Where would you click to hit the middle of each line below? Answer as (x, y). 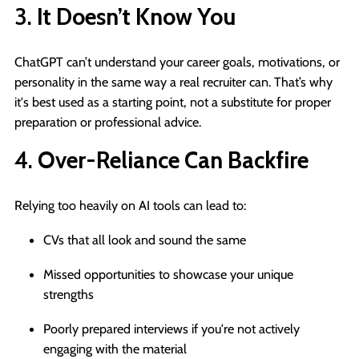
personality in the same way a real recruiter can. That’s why (173, 81)
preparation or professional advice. (108, 121)
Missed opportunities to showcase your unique (168, 274)
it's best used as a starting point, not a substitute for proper (173, 101)
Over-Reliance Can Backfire (173, 159)
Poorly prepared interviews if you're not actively (171, 328)
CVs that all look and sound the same (145, 239)
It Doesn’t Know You (136, 16)
